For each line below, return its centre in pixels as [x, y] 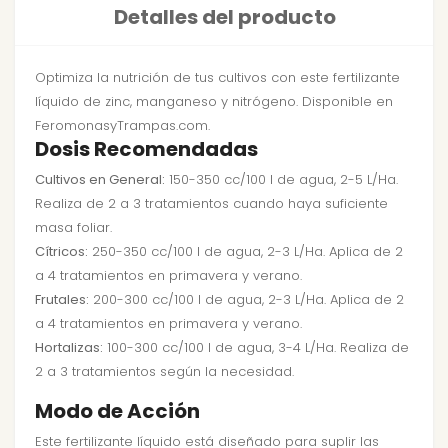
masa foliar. [73, 228]
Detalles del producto [225, 17]
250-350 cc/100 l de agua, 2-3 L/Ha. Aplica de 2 [245, 252]
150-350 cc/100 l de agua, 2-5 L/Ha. [281, 180]
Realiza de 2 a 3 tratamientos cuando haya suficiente [211, 204]
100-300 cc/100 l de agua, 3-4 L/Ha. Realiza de [256, 348]
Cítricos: [61, 252]
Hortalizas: [69, 348]
